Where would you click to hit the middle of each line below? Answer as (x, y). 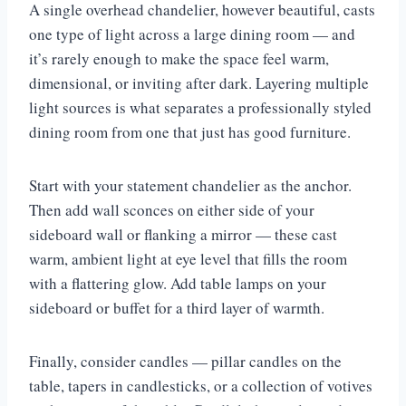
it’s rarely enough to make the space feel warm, (179, 59)
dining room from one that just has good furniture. (190, 132)
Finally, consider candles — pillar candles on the (185, 362)
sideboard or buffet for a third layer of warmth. (177, 308)
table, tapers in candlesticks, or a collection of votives (201, 386)
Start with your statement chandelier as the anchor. (190, 186)
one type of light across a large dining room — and (192, 34)
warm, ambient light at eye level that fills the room (188, 259)
